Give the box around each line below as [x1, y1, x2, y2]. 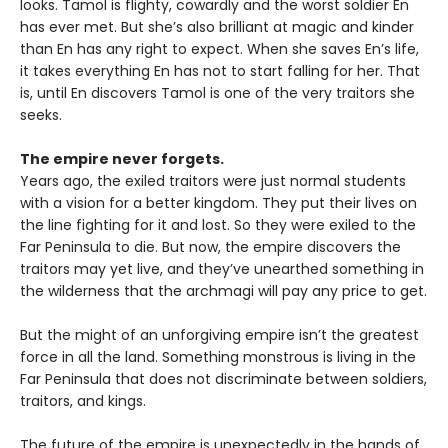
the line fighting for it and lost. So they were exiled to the [20, 215, 416, 236]
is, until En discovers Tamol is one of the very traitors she [20, 83, 415, 104]
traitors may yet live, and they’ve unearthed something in [20, 259, 424, 280]
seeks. [20, 105, 62, 126]
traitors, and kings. [20, 391, 146, 412]
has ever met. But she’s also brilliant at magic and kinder [20, 17, 414, 38]
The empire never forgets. [20, 149, 224, 170]
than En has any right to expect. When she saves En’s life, [20, 39, 419, 60]
